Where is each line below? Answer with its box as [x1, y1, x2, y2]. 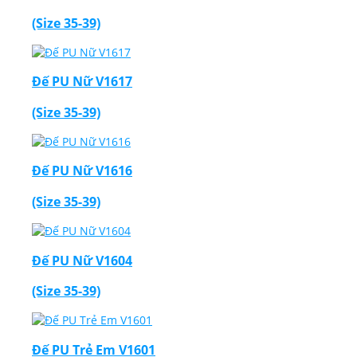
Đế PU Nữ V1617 [32, 73, 132, 91]
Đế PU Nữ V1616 [32, 162, 132, 180]
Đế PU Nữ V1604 [32, 251, 132, 269]
